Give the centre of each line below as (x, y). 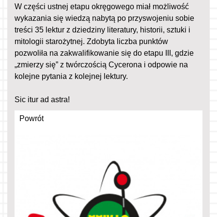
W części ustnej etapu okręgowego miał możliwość (102, 6)
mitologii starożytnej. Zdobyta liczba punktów (91, 41)
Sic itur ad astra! (42, 99)
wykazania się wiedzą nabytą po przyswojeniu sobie (104, 18)
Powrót (31, 118)
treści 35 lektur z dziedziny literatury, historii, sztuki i (102, 30)
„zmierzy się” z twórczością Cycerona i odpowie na (101, 64)
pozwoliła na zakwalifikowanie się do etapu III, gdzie (104, 53)
